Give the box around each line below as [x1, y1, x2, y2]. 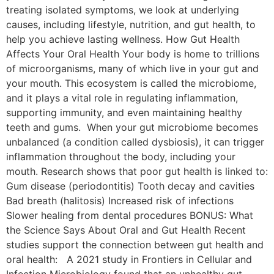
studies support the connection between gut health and [6, 238, 264, 251]
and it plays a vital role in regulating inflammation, [6, 91, 238, 104]
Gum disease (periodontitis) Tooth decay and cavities [6, 179, 254, 192]
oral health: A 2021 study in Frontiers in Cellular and [6, 253, 252, 265]
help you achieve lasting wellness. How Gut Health [6, 32, 240, 45]
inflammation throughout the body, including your [6, 150, 235, 163]
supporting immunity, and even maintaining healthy [6, 106, 242, 119]
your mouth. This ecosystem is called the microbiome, [6, 76, 256, 89]
